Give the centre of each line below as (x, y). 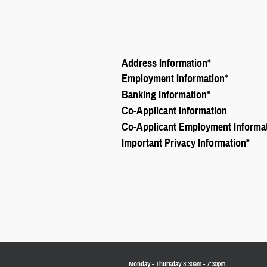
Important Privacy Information (184, 143)
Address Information (164, 63)
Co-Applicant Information (174, 111)
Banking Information (164, 94)
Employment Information (173, 79)
